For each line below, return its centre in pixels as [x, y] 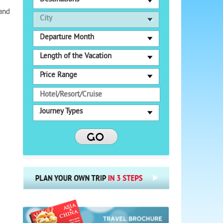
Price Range [58, 76]
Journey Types [61, 112]
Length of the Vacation [75, 57]
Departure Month [67, 38]
